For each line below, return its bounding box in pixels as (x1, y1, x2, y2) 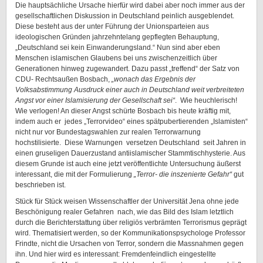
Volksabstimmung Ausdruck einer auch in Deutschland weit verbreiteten (15, 86, 244, 94)
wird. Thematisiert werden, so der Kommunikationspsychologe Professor (15, 229, 245, 237)
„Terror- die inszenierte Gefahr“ (134, 170, 232, 178)
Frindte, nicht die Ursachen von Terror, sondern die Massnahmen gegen (15, 240, 244, 248)
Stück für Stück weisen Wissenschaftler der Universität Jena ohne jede (15, 197, 239, 205)
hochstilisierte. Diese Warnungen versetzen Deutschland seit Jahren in (15, 139, 246, 147)
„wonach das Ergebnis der (112, 75, 195, 83)
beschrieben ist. (15, 181, 66, 189)
